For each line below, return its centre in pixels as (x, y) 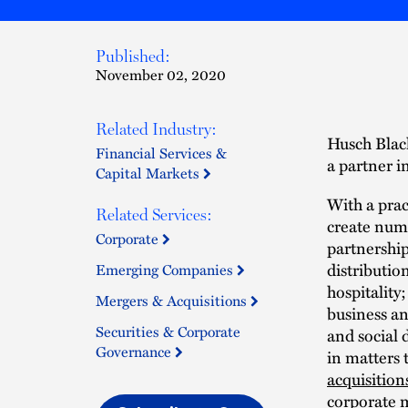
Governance (135, 352)
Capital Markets (149, 173)
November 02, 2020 (161, 75)
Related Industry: (156, 129)
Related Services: (154, 214)
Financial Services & (161, 153)
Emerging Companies (166, 270)
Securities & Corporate (168, 331)
